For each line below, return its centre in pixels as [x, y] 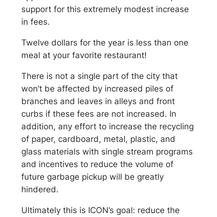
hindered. [40, 189]
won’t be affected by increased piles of [97, 88]
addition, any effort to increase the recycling [107, 126]
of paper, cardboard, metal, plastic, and [98, 139]
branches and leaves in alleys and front [98, 101]
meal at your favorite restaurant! [84, 55]
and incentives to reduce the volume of [97, 164]
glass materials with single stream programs [107, 151]
